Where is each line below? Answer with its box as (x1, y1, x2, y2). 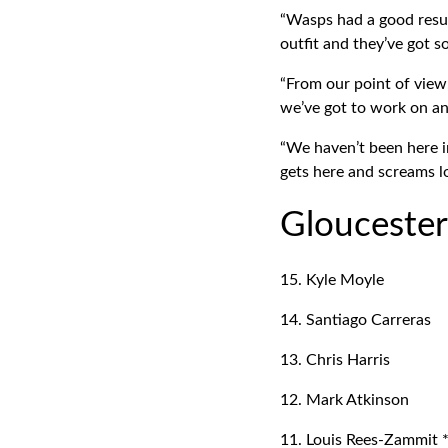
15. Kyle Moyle (280, 272, 384, 288)
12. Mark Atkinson (280, 392, 409, 408)
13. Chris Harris (280, 352, 390, 368)
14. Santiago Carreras (280, 312, 431, 328)
